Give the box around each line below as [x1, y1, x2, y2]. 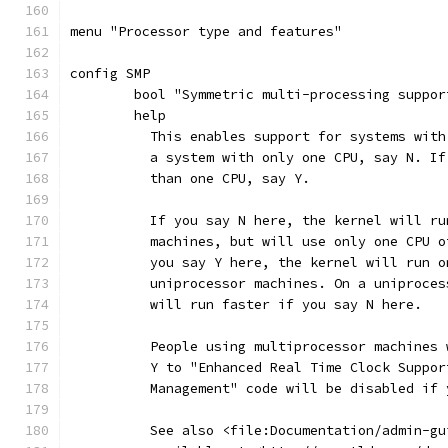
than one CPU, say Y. [134, 170, 310, 187]
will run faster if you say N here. [134, 296, 422, 313]
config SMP [70, 65, 150, 82]
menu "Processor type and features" [70, 23, 342, 40]
